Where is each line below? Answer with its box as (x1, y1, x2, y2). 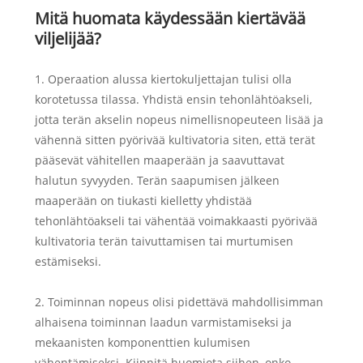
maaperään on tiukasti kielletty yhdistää (34, 192, 252, 208)
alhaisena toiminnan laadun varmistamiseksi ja (34, 314, 292, 330)
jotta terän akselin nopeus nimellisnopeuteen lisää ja (34, 111, 323, 127)
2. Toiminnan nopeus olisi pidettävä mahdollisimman (34, 293, 323, 310)
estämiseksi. (34, 253, 101, 269)
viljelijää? (34, 27, 101, 49)
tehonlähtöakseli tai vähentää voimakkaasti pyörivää (34, 212, 318, 228)
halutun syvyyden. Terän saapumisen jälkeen (34, 172, 280, 188)
